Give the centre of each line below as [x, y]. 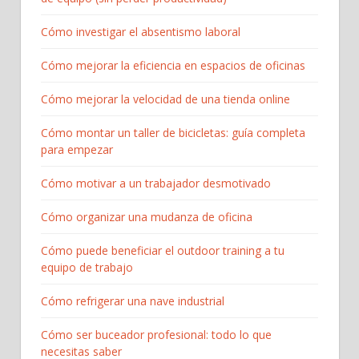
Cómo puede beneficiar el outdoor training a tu [163, 251]
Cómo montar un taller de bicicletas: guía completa [173, 133]
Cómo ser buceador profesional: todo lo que [156, 335]
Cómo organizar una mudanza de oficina [147, 217]
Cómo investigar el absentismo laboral [141, 32]
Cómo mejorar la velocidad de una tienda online [165, 99]
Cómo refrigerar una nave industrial [133, 301]
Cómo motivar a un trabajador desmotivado [156, 184]
